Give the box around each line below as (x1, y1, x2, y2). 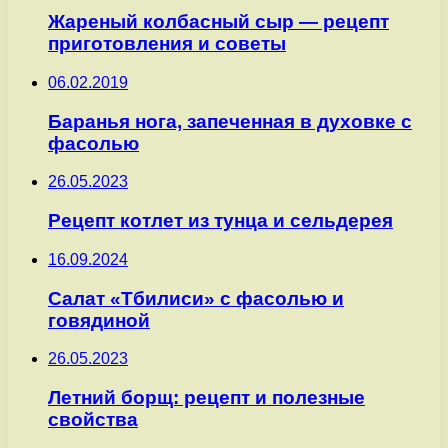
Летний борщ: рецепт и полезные (48, 386, 365, 408)
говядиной (48, 309, 150, 331)
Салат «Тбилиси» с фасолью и (48, 287, 344, 309)
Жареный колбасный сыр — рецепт (48, 11, 389, 33)
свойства (48, 408, 138, 430)
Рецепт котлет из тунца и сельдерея (48, 210, 393, 232)
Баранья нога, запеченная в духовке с (48, 110, 412, 132)
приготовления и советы (48, 33, 286, 55)
